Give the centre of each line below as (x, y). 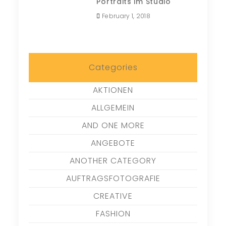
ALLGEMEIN (113, 107)
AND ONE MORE (113, 125)
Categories (113, 67)
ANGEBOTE (113, 143)
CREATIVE (113, 196)
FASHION (113, 213)
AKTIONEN (113, 90)
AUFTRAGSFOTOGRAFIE (113, 178)
